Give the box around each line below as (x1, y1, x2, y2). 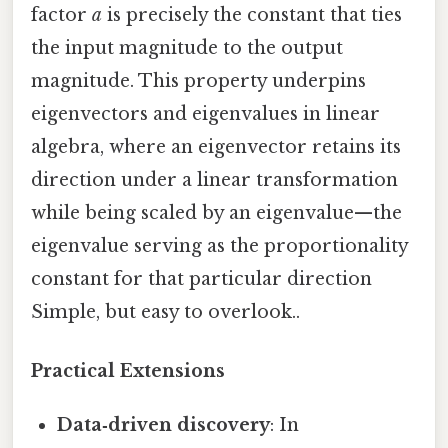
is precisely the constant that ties (102, 3, 402, 26)
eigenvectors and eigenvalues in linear (31, 102, 380, 125)
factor (31, 3, 92, 26)
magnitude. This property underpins (31, 69, 366, 92)
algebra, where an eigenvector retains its (31, 135, 401, 158)
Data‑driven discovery (57, 414, 271, 437)
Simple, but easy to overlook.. (31, 300, 300, 323)
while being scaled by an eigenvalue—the (31, 201, 402, 224)
